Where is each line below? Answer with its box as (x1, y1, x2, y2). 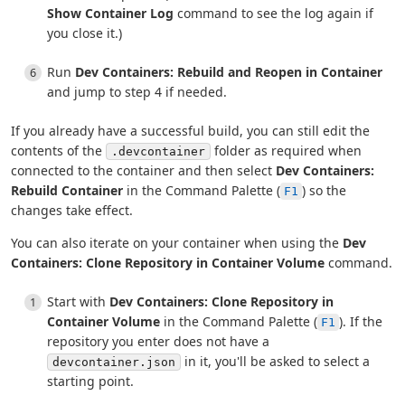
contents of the (11, 142, 106, 160)
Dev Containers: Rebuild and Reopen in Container (75, 63, 382, 81)
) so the (302, 182, 346, 200)
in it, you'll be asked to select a (181, 353, 370, 371)
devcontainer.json (52, 355, 175, 370)
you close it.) (47, 24, 122, 42)
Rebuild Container (11, 182, 123, 200)
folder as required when (211, 142, 362, 160)
